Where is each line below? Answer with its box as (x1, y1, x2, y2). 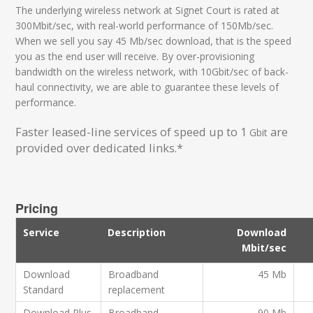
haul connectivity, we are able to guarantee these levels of (15, 80, 279, 94)
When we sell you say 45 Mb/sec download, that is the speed (15, 34, 292, 48)
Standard (23, 282, 64, 296)
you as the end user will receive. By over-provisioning (15, 49, 255, 63)
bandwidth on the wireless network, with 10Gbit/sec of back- (15, 64, 289, 78)
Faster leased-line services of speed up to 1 (15, 123, 250, 140)
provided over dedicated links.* (15, 139, 184, 156)
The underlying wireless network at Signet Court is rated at (15, 3, 280, 17)
